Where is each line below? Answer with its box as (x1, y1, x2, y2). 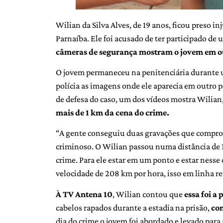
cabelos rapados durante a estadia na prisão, (56, 202, 211, 213)
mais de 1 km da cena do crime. (56, 107, 169, 117)
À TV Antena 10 (56, 189, 112, 199)
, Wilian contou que (112, 189, 183, 199)
